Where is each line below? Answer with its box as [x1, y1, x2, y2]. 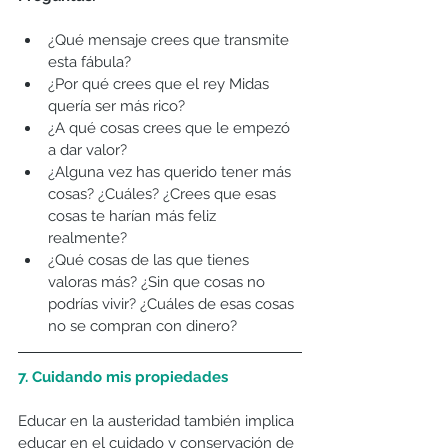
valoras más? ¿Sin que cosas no [48, 273, 269, 292]
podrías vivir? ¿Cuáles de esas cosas [48, 295, 298, 314]
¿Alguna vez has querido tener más [48, 163, 295, 182]
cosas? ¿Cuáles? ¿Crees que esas [48, 185, 280, 204]
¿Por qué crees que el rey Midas [48, 75, 273, 94]
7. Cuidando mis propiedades [18, 368, 228, 387]
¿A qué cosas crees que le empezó [48, 119, 294, 138]
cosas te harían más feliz [48, 207, 220, 226]
